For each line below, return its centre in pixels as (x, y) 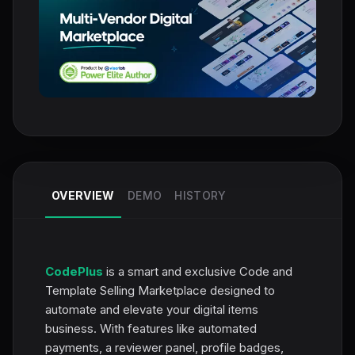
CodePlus (74, 271)
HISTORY (200, 195)
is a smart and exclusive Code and (198, 271)
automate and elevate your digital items (152, 309)
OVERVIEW (83, 195)
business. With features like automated (151, 328)
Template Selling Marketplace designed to (160, 290)
